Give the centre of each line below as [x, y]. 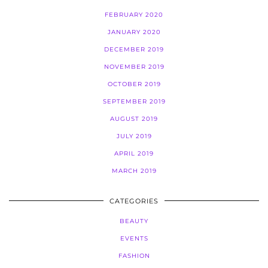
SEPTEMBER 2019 [134, 101]
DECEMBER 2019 [134, 49]
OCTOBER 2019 [134, 84]
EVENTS [134, 238]
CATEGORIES [134, 201]
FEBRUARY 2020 [134, 14]
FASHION [134, 255]
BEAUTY [134, 221]
